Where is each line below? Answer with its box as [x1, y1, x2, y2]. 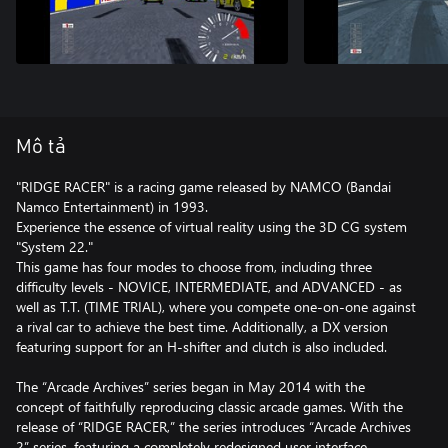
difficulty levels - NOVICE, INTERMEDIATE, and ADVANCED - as [16, 277, 402, 296]
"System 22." [16, 237, 93, 256]
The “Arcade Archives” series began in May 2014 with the [16, 377, 365, 396]
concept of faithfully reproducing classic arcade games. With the [16, 397, 403, 416]
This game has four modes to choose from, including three [16, 257, 372, 276]
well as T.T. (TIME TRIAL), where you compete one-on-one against [16, 297, 416, 316]
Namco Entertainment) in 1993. [16, 197, 208, 216]
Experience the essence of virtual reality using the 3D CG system [16, 217, 407, 236]
